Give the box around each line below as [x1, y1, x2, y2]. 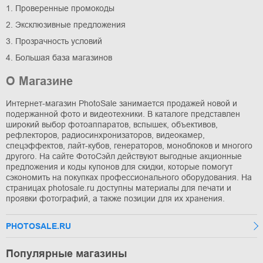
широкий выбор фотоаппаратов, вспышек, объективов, [6, 119, 218, 129]
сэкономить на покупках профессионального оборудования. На [6, 172, 252, 182]
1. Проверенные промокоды [6, 3, 114, 13]
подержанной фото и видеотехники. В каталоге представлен [6, 109, 240, 119]
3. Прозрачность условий [6, 36, 102, 46]
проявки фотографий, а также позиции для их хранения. [6, 193, 225, 203]
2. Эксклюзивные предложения [6, 19, 126, 29]
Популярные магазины [6, 247, 127, 259]
